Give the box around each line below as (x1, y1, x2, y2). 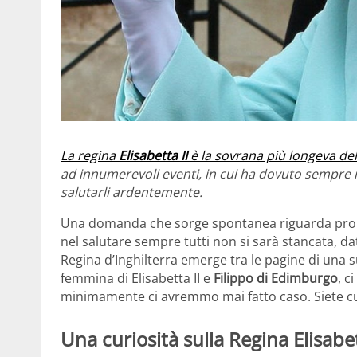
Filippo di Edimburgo (214, 269, 338, 287)
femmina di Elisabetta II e (61, 269, 214, 287)
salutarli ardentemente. (61, 182, 206, 201)
